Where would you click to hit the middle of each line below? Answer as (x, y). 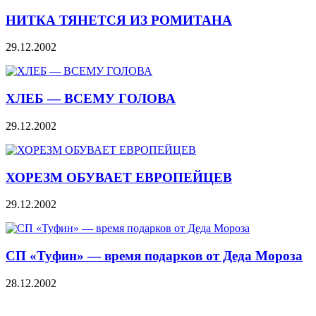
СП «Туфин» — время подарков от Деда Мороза (154, 255)
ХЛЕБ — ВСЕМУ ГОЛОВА (91, 99)
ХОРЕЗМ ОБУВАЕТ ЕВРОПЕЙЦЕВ (119, 177)
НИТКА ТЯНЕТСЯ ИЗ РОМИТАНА (119, 20)
